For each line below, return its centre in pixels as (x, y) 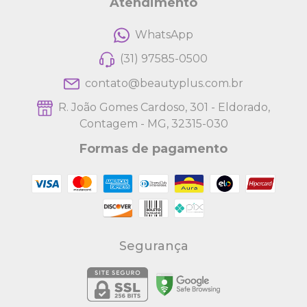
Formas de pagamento (153, 148)
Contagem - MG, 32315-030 (153, 123)
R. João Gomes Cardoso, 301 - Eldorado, (162, 108)
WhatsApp (164, 35)
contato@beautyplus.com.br (164, 84)
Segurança (153, 246)
